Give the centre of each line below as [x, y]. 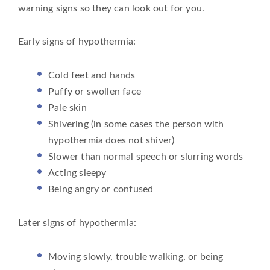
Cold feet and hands [92, 76]
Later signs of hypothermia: [77, 223]
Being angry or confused [101, 190]
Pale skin [67, 108]
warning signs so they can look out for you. [111, 8]
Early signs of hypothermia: [77, 42]
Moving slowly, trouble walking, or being [136, 256]
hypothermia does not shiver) [111, 141]
